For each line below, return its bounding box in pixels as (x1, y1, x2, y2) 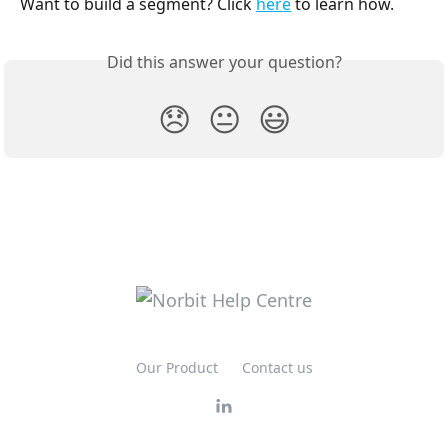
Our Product (135, 358, 218, 378)
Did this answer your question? (106, 50, 342, 73)
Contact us (241, 358, 313, 378)
